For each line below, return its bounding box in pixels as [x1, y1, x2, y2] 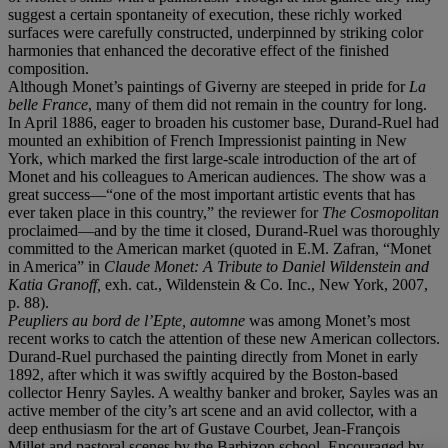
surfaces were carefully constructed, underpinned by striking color [8, 23, 423, 41]
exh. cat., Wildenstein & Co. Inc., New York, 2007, [105, 275, 428, 293]
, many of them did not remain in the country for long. [88, 95, 427, 113]
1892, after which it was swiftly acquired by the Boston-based [8, 365, 398, 383]
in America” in [8, 257, 104, 275]
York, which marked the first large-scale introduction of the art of [8, 149, 416, 167]
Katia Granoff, [8, 275, 105, 293]
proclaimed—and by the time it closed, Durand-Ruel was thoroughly [8, 221, 440, 239]
